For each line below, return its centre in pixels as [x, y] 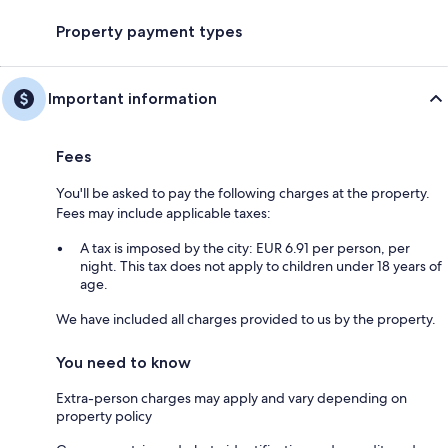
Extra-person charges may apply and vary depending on [231, 397]
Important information [132, 98]
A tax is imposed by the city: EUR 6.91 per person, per [245, 247]
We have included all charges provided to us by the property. [246, 318]
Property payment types [149, 31]
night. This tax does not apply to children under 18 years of [261, 265]
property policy [104, 415]
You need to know [123, 362]
